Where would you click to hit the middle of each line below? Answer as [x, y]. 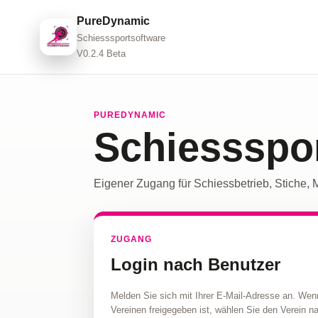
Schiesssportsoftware [121, 38]
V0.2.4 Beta [101, 54]
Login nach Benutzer [196, 264]
